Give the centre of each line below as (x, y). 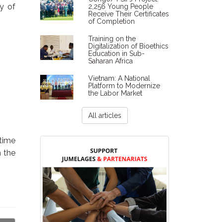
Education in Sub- (116, 54)
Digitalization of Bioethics (128, 46)
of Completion (111, 21)
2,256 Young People (120, 6)
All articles (105, 115)
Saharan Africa (110, 61)
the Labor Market (115, 93)
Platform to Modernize (124, 86)
